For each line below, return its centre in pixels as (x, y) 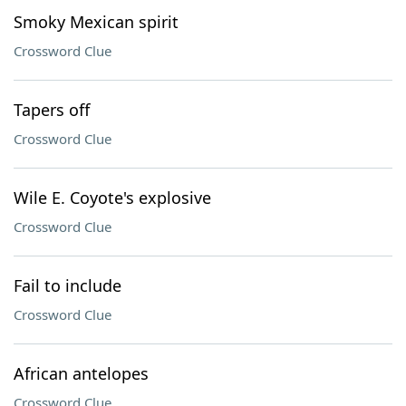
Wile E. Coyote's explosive (112, 198)
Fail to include (68, 285)
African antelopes (81, 373)
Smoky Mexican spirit (96, 22)
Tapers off (52, 110)
